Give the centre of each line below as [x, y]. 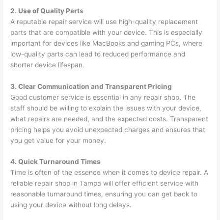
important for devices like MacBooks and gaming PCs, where [107, 43]
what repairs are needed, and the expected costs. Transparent [110, 119]
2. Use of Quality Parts [47, 11]
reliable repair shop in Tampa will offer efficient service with [105, 183]
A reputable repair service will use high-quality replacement [104, 21]
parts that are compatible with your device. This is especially [107, 32]
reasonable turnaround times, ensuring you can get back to [104, 194]
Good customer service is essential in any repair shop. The [103, 97]
